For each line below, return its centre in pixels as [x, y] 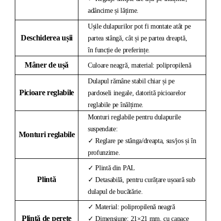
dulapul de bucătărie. [115, 191]
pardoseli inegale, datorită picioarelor [137, 93]
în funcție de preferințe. [119, 50]
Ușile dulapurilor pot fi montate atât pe [139, 26]
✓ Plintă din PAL [111, 168]
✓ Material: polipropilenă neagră [131, 207]
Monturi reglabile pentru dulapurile [134, 117]
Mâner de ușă [47, 65]
